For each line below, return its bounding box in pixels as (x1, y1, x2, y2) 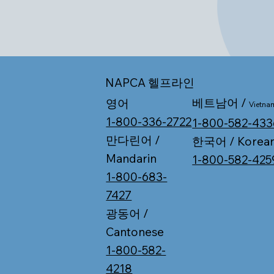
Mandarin (106, 150, 157, 166)
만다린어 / (106, 132, 161, 147)
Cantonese (106, 224, 165, 239)
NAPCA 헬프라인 (105, 75, 195, 90)
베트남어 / (192, 95, 250, 111)
